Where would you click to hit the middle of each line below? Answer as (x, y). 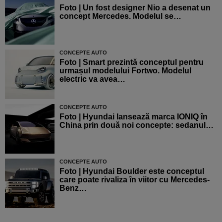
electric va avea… (92, 79)
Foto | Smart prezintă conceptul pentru (132, 62)
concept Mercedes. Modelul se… (120, 16)
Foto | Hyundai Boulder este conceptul (132, 171)
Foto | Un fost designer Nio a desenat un (135, 8)
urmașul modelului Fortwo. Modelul (125, 71)
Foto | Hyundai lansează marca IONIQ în (134, 117)
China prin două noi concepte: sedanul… (137, 125)
